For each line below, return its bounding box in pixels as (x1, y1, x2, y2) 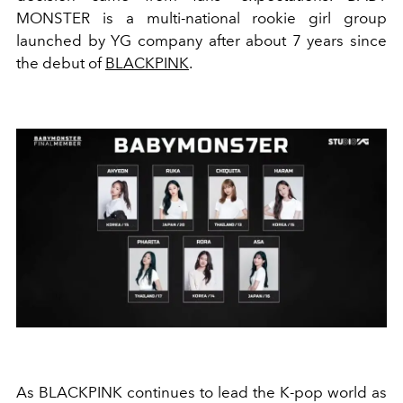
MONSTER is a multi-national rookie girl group (16, 9, 387, 28)
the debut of (16, 54, 105, 73)
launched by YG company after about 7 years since (16, 31, 387, 50)
